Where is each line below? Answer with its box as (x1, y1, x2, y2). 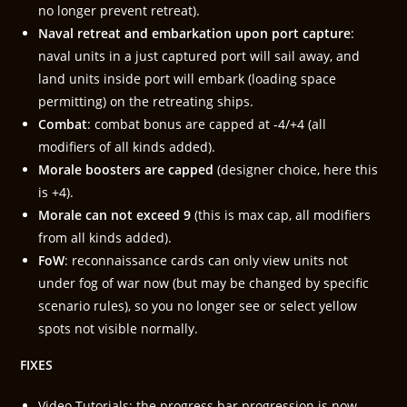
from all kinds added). (38, 229, 173, 246)
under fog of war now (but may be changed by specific (38, 274, 370, 292)
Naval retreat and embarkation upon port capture (38, 25, 352, 42)
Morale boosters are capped (38, 161, 214, 178)
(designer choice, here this (213, 161, 379, 178)
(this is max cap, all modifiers (191, 206, 372, 223)
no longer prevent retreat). (38, 2, 201, 19)
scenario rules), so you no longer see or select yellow (38, 297, 358, 314)
